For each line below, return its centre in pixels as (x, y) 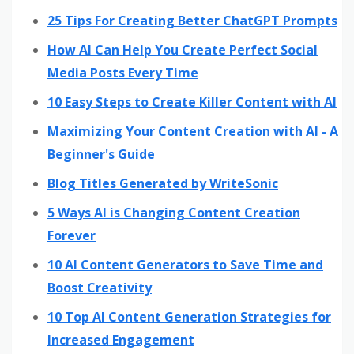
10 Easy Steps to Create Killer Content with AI (192, 102)
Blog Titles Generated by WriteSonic (163, 183)
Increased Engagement (121, 339)
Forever (72, 235)
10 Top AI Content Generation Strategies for (189, 316)
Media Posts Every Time (123, 72)
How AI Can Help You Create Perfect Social (183, 49)
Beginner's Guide (101, 154)
